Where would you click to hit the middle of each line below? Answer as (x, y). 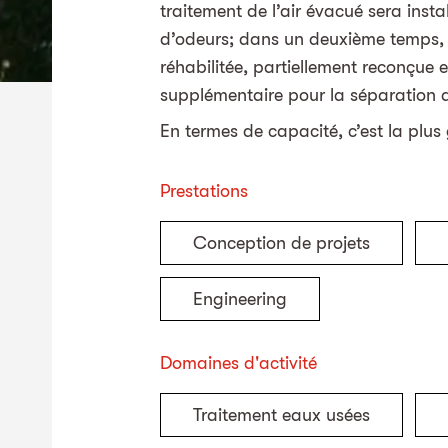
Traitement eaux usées (281, 414)
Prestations (204, 190)
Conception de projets (281, 242)
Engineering (240, 298)
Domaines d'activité (238, 362)
